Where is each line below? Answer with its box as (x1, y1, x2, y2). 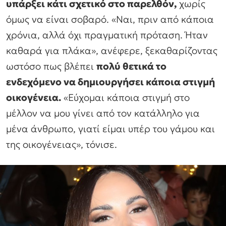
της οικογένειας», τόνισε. (6, 138, 117, 151)
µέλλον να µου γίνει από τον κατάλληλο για (6, 107, 200, 120)
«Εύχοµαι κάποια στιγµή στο (61, 91, 190, 104)
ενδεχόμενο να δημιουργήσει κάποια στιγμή (6, 76, 215, 88)
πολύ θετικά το (96, 60, 166, 73)
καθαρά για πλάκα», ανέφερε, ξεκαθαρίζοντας (6, 44, 217, 57)
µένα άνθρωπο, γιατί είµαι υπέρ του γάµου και (6, 123, 215, 135)
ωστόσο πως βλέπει (6, 60, 96, 73)
